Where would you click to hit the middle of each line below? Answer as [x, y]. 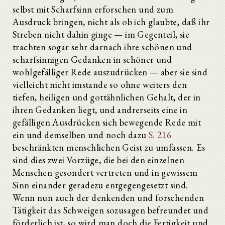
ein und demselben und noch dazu [81, 135]
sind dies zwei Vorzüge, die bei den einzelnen [98, 160]
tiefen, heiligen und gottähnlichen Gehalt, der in [107, 97]
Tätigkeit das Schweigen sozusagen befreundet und [111, 210]
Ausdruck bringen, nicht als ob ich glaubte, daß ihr [111, 22]
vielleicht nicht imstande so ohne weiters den [100, 84]
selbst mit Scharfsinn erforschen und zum [93, 9]
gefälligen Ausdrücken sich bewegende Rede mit [107, 122]
